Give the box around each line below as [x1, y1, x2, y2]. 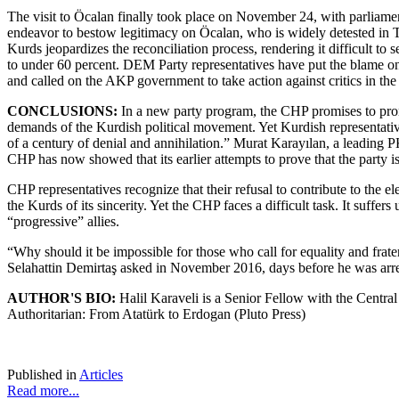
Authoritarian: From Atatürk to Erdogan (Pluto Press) [7, 305, 305, 322]
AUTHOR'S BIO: [7, 289, 116, 305]
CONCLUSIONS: [7, 102, 118, 118]
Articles [79, 366, 123, 382]
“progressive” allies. [7, 213, 123, 229]
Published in [7, 366, 77, 382]
